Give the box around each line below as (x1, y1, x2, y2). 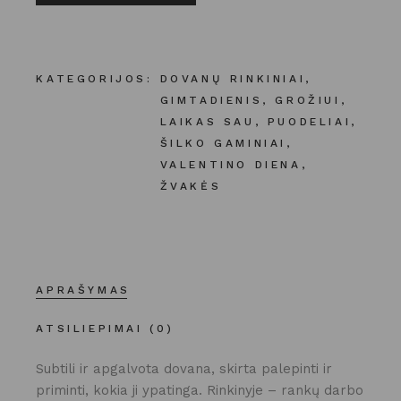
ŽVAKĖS (159, 179, 222, 192)
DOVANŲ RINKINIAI (159, 72, 306, 85)
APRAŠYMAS (36, 283, 131, 296)
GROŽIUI (275, 93, 341, 107)
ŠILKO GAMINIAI (159, 136, 286, 149)
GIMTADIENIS (159, 93, 263, 107)
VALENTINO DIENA (159, 158, 302, 171)
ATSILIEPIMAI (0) (36, 321, 175, 335)
